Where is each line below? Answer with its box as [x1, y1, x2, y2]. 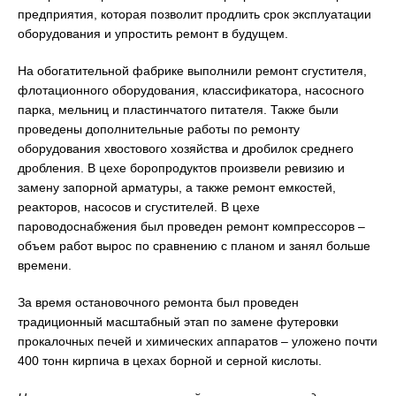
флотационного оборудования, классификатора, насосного [18, 83, 364, 97]
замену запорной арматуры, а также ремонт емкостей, [18, 180, 336, 194]
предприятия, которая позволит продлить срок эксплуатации [18, 7, 371, 21]
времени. [18, 258, 72, 272]
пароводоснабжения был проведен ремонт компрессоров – [18, 219, 365, 233]
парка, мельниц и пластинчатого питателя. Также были [18, 103, 339, 117]
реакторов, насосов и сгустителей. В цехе [18, 200, 260, 214]
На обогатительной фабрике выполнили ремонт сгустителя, [18, 64, 367, 78]
